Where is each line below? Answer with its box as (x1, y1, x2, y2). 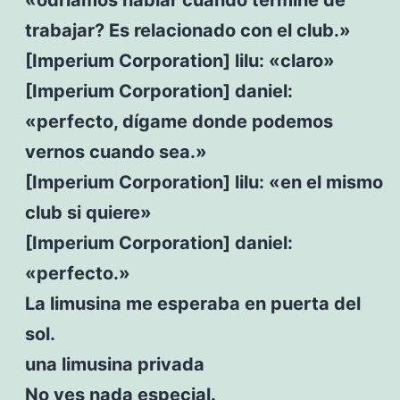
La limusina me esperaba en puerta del (24, 292, 361, 314)
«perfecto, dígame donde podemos (24, 110, 333, 132)
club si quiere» (24, 201, 152, 223)
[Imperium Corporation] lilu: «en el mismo (24, 171, 383, 193)
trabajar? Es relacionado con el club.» (24, 19, 351, 41)
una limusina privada (24, 353, 204, 375)
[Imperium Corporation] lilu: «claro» (24, 49, 335, 71)
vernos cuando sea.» (24, 140, 207, 162)
